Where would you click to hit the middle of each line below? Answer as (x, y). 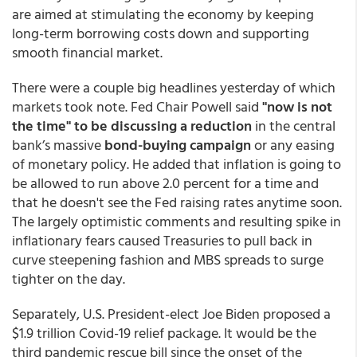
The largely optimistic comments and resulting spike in (177, 221)
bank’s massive (58, 145)
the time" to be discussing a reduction (133, 126)
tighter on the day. (69, 279)
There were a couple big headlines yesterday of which (174, 87)
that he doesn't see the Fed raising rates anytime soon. (177, 202)
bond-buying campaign (178, 145)
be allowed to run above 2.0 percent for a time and (165, 183)
